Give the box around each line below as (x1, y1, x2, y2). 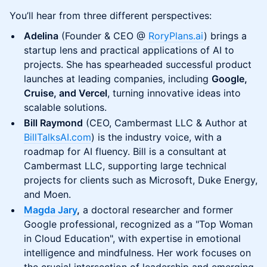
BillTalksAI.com (24, 131, 91, 143)
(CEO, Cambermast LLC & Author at (83, 117, 247, 129)
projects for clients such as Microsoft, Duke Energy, (24, 174, 257, 186)
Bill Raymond (24, 117, 83, 129)
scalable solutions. (24, 101, 107, 113)
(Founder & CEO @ (58, 30, 148, 42)
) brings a (204, 30, 247, 42)
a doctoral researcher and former (80, 204, 233, 216)
